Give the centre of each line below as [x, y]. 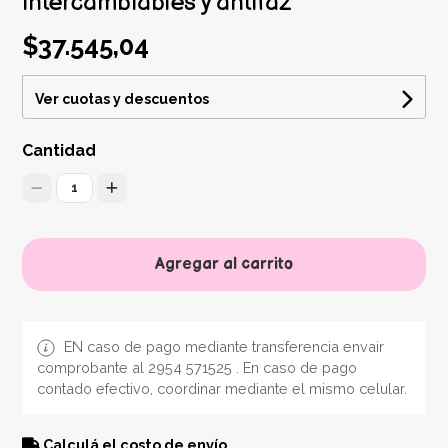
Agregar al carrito [224, 265]
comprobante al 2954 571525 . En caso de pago [197, 368]
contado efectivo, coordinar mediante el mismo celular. [222, 389]
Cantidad [59, 151]
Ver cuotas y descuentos [122, 99]
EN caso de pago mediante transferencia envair [222, 347]
